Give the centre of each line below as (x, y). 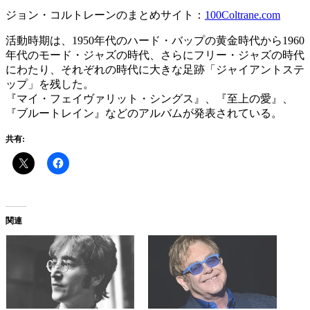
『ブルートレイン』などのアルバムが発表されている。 (144, 113)
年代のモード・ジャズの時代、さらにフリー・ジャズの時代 (155, 55)
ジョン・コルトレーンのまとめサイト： (105, 15)
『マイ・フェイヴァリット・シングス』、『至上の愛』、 (149, 98)
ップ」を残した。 (50, 84)
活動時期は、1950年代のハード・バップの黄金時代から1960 (155, 40)
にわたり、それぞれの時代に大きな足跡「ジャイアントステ (155, 69)
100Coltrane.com (243, 15)
